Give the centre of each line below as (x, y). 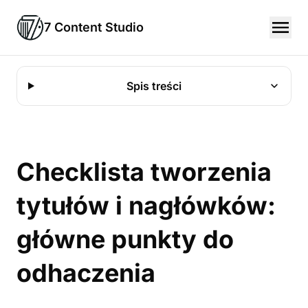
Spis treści (154, 86)
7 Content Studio (94, 27)
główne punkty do (125, 239)
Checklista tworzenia (144, 172)
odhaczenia (86, 273)
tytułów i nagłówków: (146, 206)
